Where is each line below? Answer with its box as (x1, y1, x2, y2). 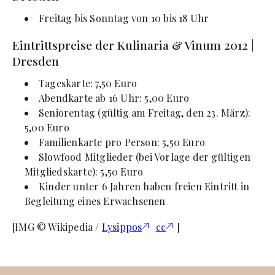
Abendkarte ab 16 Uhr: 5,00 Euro (39, 91, 190, 104)
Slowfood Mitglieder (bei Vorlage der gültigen (39, 150, 251, 163)
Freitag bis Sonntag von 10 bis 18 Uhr (39, 12, 209, 25)
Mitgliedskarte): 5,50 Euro (25, 165, 144, 178)
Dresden (12, 53, 59, 69)
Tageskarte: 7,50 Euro (39, 77, 137, 90)
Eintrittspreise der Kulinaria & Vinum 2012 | (12, 37, 254, 53)
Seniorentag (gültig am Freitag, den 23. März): (39, 106, 251, 119)
